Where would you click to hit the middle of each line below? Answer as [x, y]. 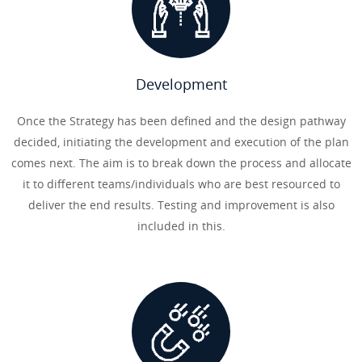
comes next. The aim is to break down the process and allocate [181, 163]
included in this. [181, 226]
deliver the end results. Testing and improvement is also [181, 205]
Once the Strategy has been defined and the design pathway [181, 121]
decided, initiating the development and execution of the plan [181, 142]
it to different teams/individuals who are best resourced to [181, 184]
